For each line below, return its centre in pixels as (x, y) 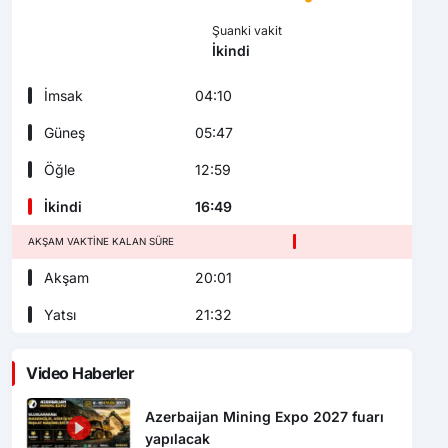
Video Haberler (80, 372)
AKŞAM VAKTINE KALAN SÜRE (101, 241)
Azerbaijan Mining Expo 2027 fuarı (265, 417)
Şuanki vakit (246, 30)
